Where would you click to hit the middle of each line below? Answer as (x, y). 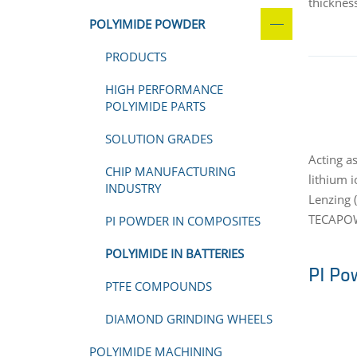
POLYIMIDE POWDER (147, 24)
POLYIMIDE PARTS (155, 106)
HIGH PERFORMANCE (164, 89)
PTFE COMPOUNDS (159, 286)
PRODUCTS (136, 57)
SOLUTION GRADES (159, 139)
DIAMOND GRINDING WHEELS (189, 319)
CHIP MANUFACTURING (171, 171)
